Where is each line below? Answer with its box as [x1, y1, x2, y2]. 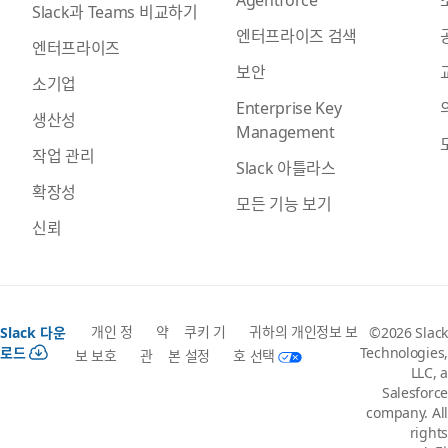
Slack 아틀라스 [236, 154, 336, 179]
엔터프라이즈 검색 [236, 22, 358, 47]
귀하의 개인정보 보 [249, 321, 359, 342]
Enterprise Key [236, 94, 342, 119]
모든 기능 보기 [236, 190, 332, 215]
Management [236, 118, 335, 143]
